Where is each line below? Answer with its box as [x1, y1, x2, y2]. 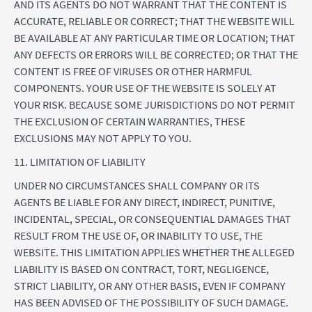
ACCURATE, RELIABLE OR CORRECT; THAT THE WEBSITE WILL [14, 13, 295, 28]
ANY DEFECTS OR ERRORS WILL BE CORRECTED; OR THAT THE [14, 47, 298, 61]
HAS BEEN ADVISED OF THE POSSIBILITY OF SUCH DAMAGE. [14, 295, 288, 309]
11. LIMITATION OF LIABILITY [14, 154, 146, 169]
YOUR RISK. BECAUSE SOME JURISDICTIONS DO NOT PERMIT [14, 97, 295, 111]
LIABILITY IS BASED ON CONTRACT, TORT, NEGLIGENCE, [14, 261, 269, 276]
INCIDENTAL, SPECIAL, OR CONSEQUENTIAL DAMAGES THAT [14, 211, 291, 226]
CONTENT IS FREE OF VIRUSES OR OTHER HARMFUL [14, 63, 252, 78]
